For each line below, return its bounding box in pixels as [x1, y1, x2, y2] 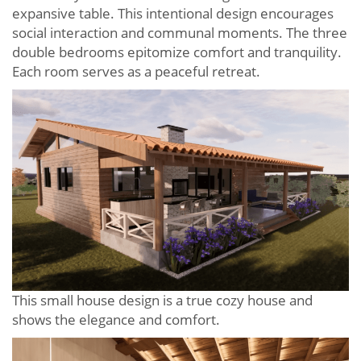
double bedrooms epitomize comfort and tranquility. [12, 43, 342, 62]
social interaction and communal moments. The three [12, 23, 347, 43]
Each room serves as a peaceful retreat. [12, 62, 260, 81]
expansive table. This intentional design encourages [12, 4, 334, 23]
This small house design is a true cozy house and [12, 291, 313, 310]
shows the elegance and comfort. [12, 310, 220, 330]
